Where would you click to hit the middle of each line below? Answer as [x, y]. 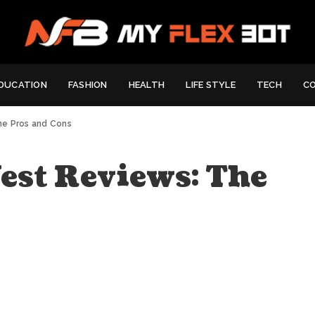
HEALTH [147, 85]
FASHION [88, 85]
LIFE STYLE [211, 85]
